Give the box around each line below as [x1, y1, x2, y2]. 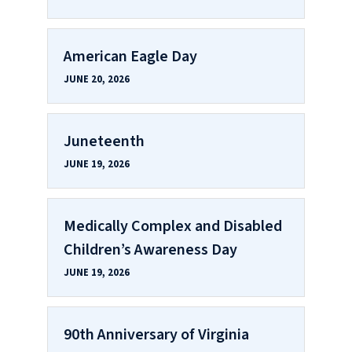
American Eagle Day [64, 45, 197, 68]
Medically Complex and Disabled [64, 214, 282, 237]
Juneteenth [64, 130, 145, 152]
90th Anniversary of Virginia [64, 323, 249, 346]
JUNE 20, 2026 [64, 71, 130, 86]
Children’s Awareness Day [64, 238, 237, 261]
